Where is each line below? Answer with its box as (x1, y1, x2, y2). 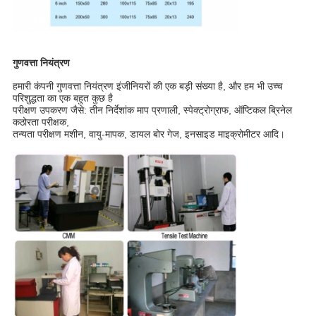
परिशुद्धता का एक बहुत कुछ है (12, 92, 113, 104)
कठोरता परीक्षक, (12, 116, 69, 128)
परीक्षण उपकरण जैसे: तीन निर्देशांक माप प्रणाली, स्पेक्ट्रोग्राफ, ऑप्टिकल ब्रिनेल (12, 104, 292, 116)
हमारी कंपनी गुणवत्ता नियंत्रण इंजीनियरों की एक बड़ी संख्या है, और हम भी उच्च (12, 80, 283, 92)
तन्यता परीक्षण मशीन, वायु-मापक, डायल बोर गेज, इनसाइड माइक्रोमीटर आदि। (12, 128, 285, 140)
